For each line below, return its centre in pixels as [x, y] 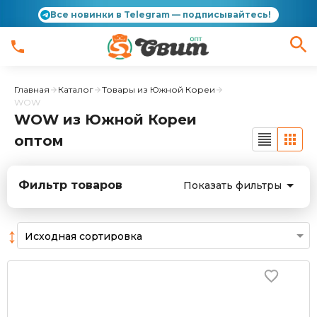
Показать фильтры [232, 185]
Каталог [76, 90]
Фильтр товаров [70, 185]
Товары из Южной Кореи [158, 90]
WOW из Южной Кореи [105, 120]
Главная [32, 90]
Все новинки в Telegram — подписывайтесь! [161, 15]
